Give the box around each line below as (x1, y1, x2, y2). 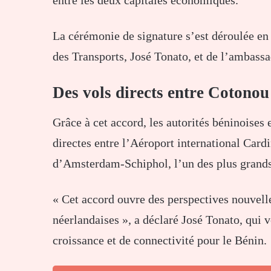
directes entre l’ (53, 136, 130, 150)
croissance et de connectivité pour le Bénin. (53, 233, 267, 247)
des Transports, (53, 49, 130, 63)
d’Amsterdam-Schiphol (53, 157, 168, 171)
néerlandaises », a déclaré (53, 213, 181, 227)
